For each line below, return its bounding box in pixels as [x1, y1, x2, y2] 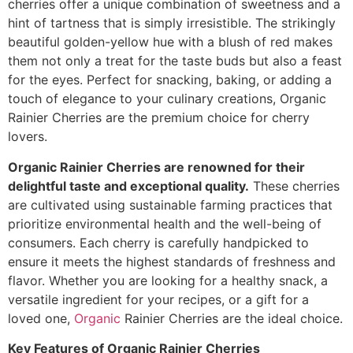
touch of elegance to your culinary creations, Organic [8, 91, 326, 107]
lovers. [8, 128, 47, 145]
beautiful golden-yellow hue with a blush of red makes [8, 34, 333, 50]
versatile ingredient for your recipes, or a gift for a [8, 291, 309, 307]
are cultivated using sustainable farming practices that [8, 196, 333, 213]
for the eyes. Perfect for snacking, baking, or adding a [8, 72, 332, 88]
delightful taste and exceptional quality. [8, 177, 249, 194]
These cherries [249, 177, 340, 194]
